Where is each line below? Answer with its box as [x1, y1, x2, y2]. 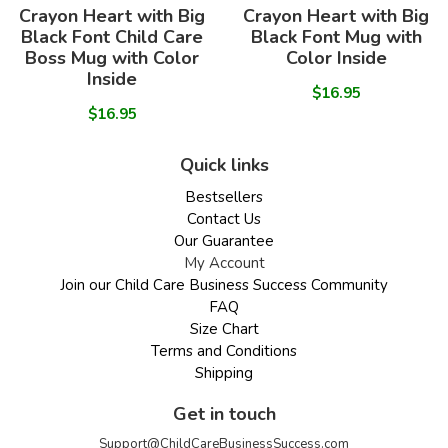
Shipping [195, 363, 253, 384]
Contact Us [187, 209, 261, 230]
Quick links [179, 153, 269, 178]
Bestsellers [185, 187, 263, 208]
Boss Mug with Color [25, 46, 199, 71]
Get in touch [172, 402, 276, 427]
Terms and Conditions [151, 341, 297, 362]
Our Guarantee [174, 231, 274, 252]
